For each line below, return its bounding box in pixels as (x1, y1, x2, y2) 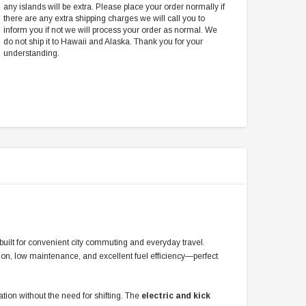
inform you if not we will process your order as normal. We (3, 25, 218, 36)
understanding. (3, 48, 60, 59)
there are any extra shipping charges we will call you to (3, 14, 206, 24)
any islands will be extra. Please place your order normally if (3, 2, 225, 12)
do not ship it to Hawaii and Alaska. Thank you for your (3, 37, 204, 47)
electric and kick (141, 291, 210, 301)
